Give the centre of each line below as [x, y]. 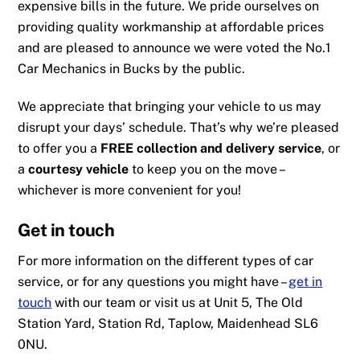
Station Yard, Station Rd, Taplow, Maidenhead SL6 [168, 323]
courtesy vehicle [79, 170]
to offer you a [59, 149]
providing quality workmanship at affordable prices [171, 27]
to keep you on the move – [207, 170]
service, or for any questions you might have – [153, 281]
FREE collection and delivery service [211, 149]
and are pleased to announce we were [132, 48]
